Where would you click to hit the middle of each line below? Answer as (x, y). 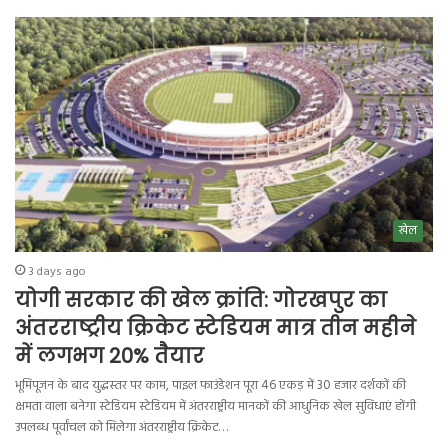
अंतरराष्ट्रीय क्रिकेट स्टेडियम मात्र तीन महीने (216, 328)
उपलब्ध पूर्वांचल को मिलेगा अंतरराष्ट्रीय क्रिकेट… (122, 428)
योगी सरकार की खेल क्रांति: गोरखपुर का (201, 300)
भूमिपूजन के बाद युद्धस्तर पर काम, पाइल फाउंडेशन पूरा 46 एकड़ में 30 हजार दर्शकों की (211, 386)
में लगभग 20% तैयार (110, 356)
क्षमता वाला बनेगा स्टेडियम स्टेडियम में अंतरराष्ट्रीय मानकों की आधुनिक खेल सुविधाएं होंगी (216, 407)
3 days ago (57, 272)
